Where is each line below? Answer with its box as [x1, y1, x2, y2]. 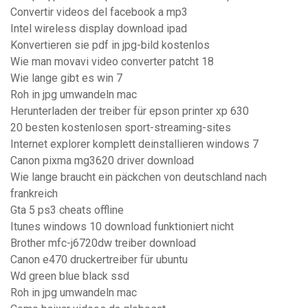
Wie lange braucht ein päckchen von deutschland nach [10, 170, 267, 184]
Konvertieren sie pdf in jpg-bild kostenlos [10, 38, 210, 52]
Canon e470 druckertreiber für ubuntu [10, 253, 188, 267]
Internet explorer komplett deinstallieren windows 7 [10, 137, 258, 151]
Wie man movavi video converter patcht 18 [10, 55, 214, 69]
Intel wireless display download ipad [10, 22, 187, 36]
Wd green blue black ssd [10, 269, 129, 283]
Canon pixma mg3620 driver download [10, 154, 194, 168]
